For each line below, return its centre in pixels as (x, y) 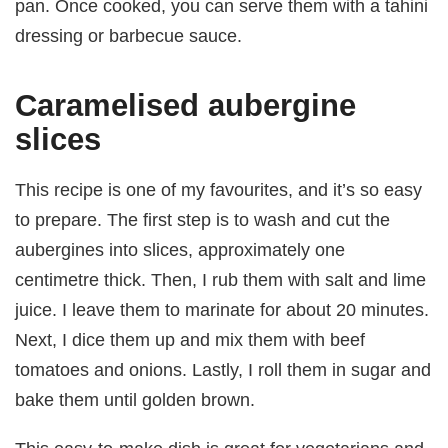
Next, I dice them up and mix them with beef (190, 340)
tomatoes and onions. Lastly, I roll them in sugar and (223, 370)
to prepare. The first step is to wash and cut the (203, 220)
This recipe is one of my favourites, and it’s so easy (219, 190)
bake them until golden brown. (135, 400)
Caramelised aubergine (186, 105)
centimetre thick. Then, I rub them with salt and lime (221, 280)
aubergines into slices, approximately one (180, 250)
